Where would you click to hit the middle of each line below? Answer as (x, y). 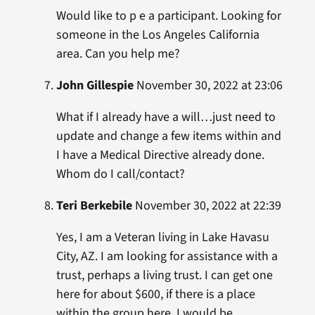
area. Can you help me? (118, 54)
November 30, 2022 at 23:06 (208, 86)
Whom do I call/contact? (120, 174)
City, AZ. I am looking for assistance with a (167, 257)
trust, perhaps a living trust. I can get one (164, 276)
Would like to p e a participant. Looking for (168, 16)
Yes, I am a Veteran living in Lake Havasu (162, 238)
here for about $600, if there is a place (155, 295)
